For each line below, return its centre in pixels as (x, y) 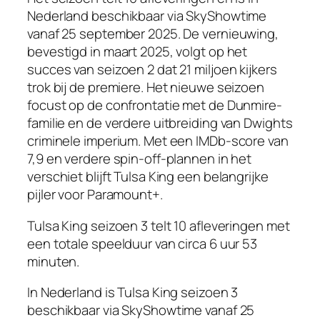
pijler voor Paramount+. (95, 195)
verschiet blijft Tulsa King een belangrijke (148, 177)
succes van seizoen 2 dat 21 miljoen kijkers (152, 70)
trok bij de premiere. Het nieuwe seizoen (146, 87)
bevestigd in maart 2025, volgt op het (137, 52)
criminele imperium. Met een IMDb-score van (158, 141)
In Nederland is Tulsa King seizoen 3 (133, 292)
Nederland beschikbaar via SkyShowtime (147, 16)
